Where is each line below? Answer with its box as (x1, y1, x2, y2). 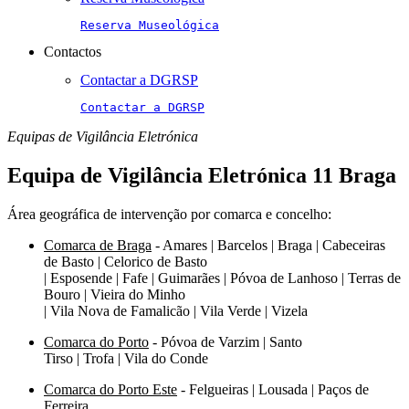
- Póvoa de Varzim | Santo (149, 333, 302, 350)
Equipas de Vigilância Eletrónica (7, 129, 198, 144)
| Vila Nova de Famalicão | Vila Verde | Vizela (44, 302, 308, 319)
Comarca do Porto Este (44, 381, 177, 397)
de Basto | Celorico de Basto (44, 253, 211, 269)
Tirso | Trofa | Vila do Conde (44, 350, 208, 366)
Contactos (44, 44, 101, 59)
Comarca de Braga (44, 236, 152, 253)
